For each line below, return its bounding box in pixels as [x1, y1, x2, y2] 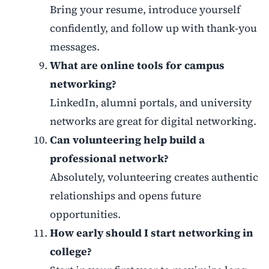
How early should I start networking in [49, 226, 253, 241]
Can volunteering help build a [49, 133, 205, 148]
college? [49, 244, 92, 259]
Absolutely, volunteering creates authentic [49, 170, 258, 185]
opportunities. [49, 207, 121, 222]
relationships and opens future [49, 189, 201, 204]
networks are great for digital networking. [49, 114, 256, 129]
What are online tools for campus [49, 58, 225, 73]
